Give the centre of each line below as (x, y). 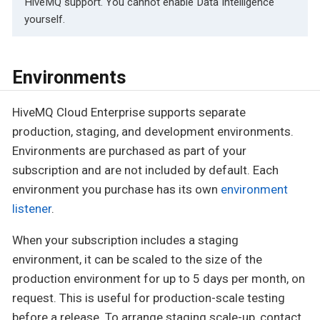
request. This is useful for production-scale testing (149, 298)
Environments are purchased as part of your (129, 151)
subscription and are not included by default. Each (145, 170)
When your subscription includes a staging (125, 240)
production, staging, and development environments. (153, 132)
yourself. (45, 19)
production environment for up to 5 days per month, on (159, 279)
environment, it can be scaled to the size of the (137, 260)
